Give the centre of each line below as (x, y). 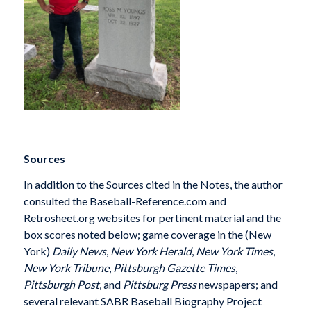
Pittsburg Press (159, 285)
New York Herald (151, 251)
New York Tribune (66, 268)
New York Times (234, 251)
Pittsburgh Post (61, 285)
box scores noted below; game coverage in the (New (147, 235)
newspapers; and (237, 285)
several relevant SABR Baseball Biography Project (142, 301)
